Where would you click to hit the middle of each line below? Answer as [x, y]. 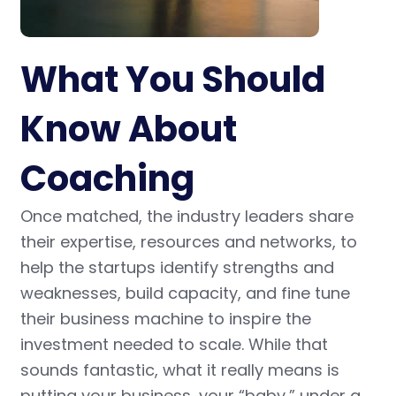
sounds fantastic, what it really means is [179, 370]
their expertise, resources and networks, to [188, 242]
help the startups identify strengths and [177, 268]
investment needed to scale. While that [174, 345]
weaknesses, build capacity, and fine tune [185, 293]
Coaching [107, 179]
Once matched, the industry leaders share [187, 217]
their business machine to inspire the [165, 319]
